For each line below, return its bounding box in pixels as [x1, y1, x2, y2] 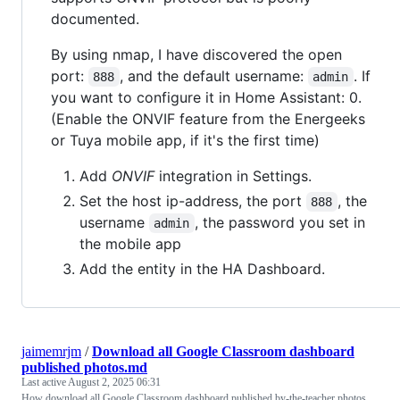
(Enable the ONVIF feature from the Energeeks [51, 110, 365, 129]
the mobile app [79, 235, 181, 254]
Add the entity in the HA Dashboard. [79, 260, 325, 279]
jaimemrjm [21, 344, 81, 360]
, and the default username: [119, 67, 308, 86]
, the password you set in [194, 213, 370, 232]
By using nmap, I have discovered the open [51, 46, 342, 64]
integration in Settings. [154, 167, 312, 186]
